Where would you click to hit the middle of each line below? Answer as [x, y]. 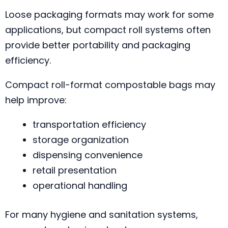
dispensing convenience [88, 155]
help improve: [36, 100]
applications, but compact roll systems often [108, 30]
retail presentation [75, 170]
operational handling [80, 186]
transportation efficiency [89, 124]
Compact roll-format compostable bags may [110, 85]
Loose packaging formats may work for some [109, 15]
